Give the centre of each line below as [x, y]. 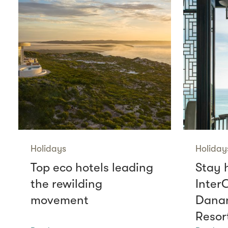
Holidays [48, 148]
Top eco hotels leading [92, 167]
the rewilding [66, 183]
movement [60, 200]
